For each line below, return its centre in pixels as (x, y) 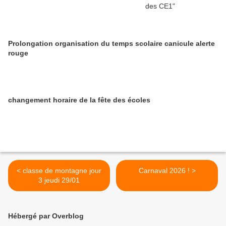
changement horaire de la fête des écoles (79, 100)
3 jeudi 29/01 (59, 180)
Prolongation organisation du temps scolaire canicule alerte (111, 44)
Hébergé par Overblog (46, 216)
